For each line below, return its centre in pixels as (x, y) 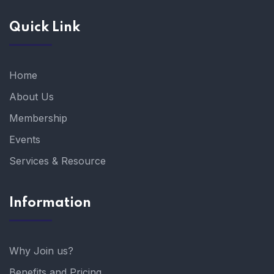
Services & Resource (57, 161)
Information (50, 203)
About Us (31, 96)
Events (25, 139)
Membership (38, 118)
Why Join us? (41, 250)
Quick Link (45, 27)
